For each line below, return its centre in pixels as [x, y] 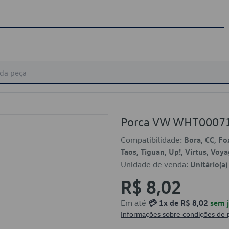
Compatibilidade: [152, 140]
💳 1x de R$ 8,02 [178, 203]
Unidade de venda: [155, 164]
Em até [134, 203]
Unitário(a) [209, 164]
